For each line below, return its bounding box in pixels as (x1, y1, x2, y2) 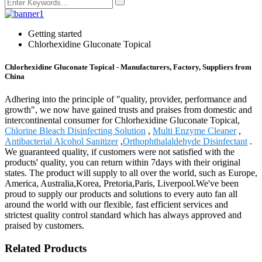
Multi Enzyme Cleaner (153, 126, 236, 136)
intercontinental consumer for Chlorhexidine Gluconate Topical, (5, 115, 240, 126)
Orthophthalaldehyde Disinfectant (123, 136, 247, 147)
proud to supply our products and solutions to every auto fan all (5, 189, 237, 199)
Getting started (28, 29, 82, 39)
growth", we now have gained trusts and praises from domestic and (5, 105, 252, 115)
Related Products (5, 242, 87, 255)
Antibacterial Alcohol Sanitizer (5, 136, 118, 147)
